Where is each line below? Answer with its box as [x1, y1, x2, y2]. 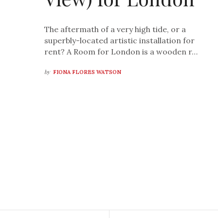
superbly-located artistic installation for [44, 36, 195, 46]
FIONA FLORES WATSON [53, 69, 122, 76]
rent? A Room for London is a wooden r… [44, 47, 198, 57]
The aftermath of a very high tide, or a [44, 24, 186, 35]
